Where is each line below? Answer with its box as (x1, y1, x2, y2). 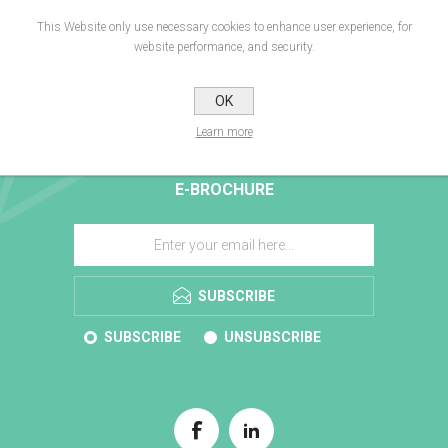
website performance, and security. (133, 40, 315, 54)
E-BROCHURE (174, 180, 274, 199)
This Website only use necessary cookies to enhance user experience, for (36, 20, 412, 34)
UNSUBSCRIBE (224, 329, 321, 345)
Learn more (195, 125, 253, 139)
